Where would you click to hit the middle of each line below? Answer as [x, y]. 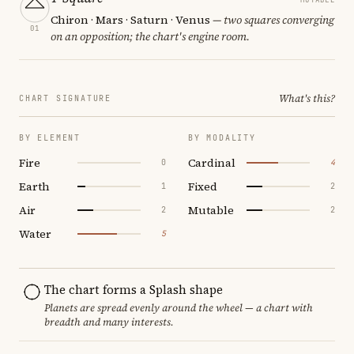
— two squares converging [272, 19]
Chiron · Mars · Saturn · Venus [130, 19]
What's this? [307, 98]
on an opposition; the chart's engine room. [150, 36]
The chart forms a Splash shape [134, 289]
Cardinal [212, 162]
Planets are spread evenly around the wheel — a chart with [179, 307]
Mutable [211, 210]
